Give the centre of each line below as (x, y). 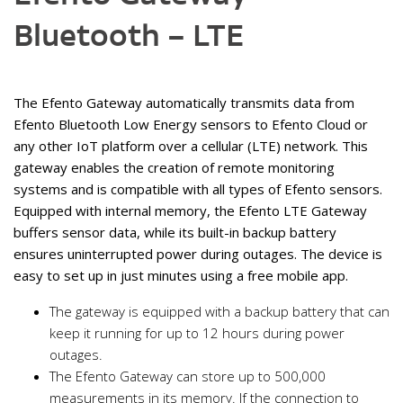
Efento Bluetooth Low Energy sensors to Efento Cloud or (191, 125)
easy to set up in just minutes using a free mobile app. (181, 276)
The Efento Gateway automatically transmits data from (184, 103)
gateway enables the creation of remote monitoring (174, 168)
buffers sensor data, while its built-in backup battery (175, 233)
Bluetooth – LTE (129, 36)
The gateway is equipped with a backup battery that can (219, 312)
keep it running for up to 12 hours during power (197, 333)
